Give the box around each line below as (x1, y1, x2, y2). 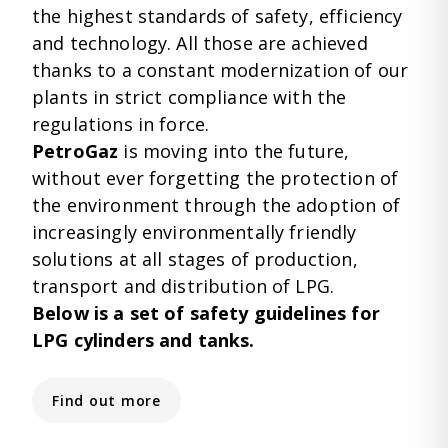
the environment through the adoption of (32, 192, 400, 217)
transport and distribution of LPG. (32, 273, 335, 298)
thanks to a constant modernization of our (32, 57, 409, 82)
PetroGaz (32, 138, 119, 163)
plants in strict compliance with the (32, 84, 347, 109)
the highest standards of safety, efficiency (32, 3, 403, 28)
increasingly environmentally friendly (32, 219, 357, 244)
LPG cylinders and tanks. (32, 327, 255, 352)
